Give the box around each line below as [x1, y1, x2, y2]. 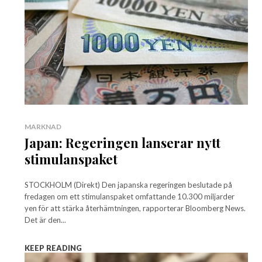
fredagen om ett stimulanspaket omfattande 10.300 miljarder [25, 192, 235, 202]
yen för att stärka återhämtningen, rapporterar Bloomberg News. [25, 204, 246, 213]
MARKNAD [25, 122, 61, 132]
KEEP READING [25, 243, 82, 253]
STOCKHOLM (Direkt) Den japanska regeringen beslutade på [25, 180, 232, 190]
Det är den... [25, 215, 66, 225]
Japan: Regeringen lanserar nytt [25, 134, 220, 152]
